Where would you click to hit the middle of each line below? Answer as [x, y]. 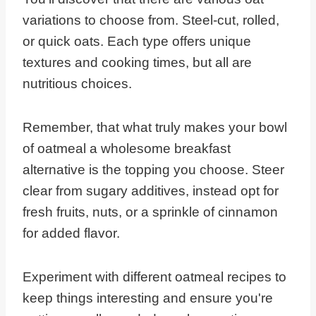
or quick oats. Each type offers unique [137, 42]
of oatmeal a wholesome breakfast [127, 149]
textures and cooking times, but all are [137, 63]
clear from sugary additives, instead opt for [151, 191]
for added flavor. [71, 233]
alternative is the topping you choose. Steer [153, 170]
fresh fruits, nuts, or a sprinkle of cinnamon [150, 212]
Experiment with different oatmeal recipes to [154, 277]
